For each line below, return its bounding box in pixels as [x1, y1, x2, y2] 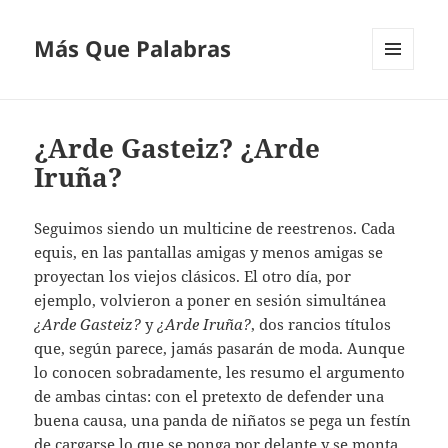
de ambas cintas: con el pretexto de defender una [34, 386, 385, 407]
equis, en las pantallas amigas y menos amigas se [34, 242, 384, 263]
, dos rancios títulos [251, 314, 392, 335]
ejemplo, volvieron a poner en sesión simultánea [34, 290, 387, 311]
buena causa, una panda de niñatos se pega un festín [34, 410, 412, 431]
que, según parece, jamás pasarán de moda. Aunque [34, 338, 406, 359]
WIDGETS [372, 103, 429, 121]
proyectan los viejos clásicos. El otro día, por [34, 266, 352, 287]
